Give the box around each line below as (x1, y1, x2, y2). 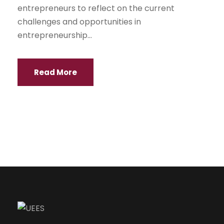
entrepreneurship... (17, 29, 92, 41)
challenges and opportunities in (17, 16, 141, 28)
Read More (34, 67, 77, 78)
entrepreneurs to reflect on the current (17, 2, 174, 14)
